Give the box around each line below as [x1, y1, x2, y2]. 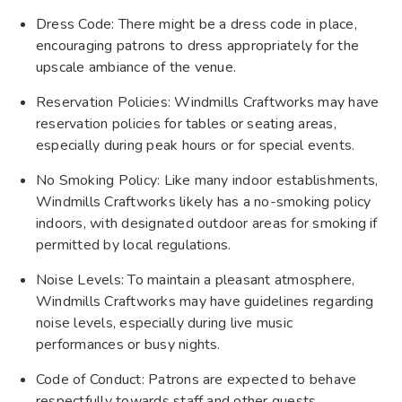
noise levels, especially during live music [36, 312, 293, 333]
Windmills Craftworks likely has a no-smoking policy [36, 191, 371, 212]
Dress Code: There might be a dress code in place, [36, 13, 357, 34]
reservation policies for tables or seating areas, [36, 113, 336, 134]
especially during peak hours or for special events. [36, 135, 355, 155]
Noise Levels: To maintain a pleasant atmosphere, [36, 269, 355, 290]
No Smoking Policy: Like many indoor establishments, [36, 170, 379, 190]
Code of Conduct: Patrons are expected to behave [36, 369, 357, 389]
